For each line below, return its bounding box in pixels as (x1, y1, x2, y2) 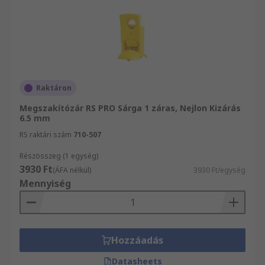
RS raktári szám (20, 130, 72, 140)
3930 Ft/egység (193, 165, 245, 175)
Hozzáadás (111, 234, 163, 247)
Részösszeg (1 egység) (20, 151, 98, 161)
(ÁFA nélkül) (53, 165, 91, 175)
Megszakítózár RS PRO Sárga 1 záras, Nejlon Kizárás (20, 102, 241, 114)
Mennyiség (20, 177, 71, 190)
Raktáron (36, 83, 72, 93)
